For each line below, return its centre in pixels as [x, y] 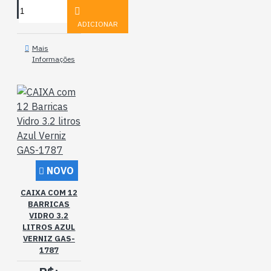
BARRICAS [49, 204]
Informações [53, 59]
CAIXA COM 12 [49, 193]
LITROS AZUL [49, 227]
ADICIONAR [97, 24]
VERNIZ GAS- [49, 239]
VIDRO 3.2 [49, 216]
